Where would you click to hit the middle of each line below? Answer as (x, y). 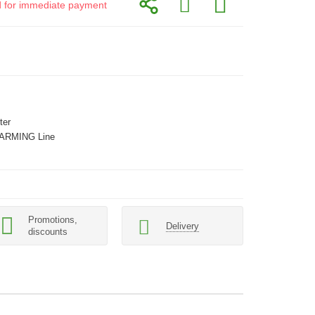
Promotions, (53, 220)
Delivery (182, 226)
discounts (48, 232)
